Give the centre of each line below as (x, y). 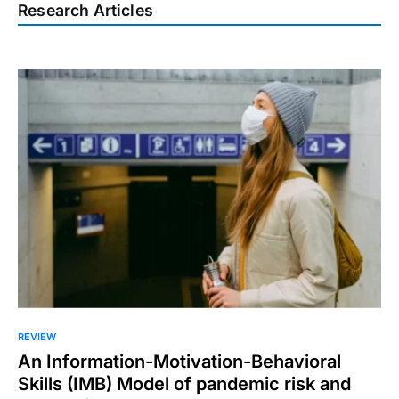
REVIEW (37, 336)
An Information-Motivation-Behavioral (179, 361)
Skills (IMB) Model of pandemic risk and (184, 383)
